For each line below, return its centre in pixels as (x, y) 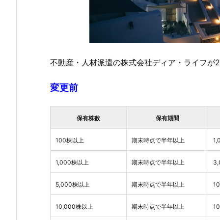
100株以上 (70, 140)
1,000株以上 (72, 162)
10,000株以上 (74, 206)
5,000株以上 (73, 184)
